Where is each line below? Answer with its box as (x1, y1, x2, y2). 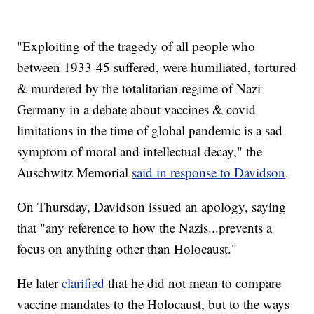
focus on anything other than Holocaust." (17, 240, 238, 258)
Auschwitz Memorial (17, 163, 132, 182)
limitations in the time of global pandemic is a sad (17, 121, 283, 139)
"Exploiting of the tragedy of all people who (17, 37, 256, 55)
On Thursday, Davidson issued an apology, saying (17, 198, 287, 216)
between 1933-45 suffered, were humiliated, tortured (17, 58, 297, 76)
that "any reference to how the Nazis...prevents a (17, 219, 273, 237)
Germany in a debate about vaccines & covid (17, 100, 257, 118)
